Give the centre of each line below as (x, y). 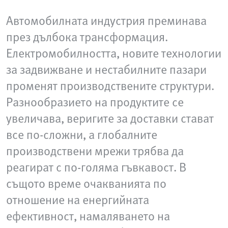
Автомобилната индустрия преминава (106, 20)
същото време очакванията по (86, 183)
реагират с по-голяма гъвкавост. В (96, 167)
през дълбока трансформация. (87, 36)
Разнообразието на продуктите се (95, 102)
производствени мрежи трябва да (95, 150)
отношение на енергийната (78, 199)
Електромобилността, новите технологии (114, 53)
